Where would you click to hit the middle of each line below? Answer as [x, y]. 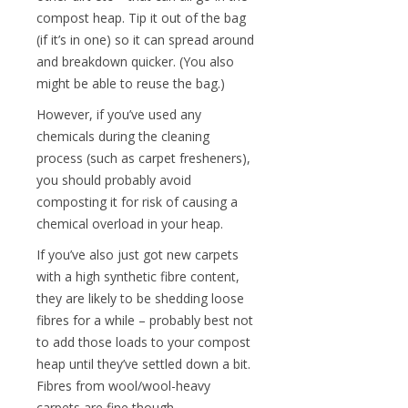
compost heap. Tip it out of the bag [141, 18]
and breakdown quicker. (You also [135, 61]
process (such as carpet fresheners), [143, 158]
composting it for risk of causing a [137, 202]
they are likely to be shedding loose [140, 298]
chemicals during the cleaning [123, 136]
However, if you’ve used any [119, 114]
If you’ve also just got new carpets [138, 255]
